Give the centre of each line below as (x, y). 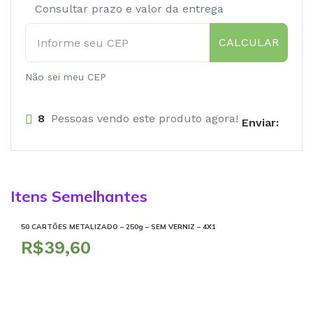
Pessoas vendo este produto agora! (145, 119)
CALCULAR (249, 43)
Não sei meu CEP (66, 77)
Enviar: (260, 122)
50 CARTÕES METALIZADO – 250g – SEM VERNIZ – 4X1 (118, 227)
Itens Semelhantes (79, 197)
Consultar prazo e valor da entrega (129, 9)
